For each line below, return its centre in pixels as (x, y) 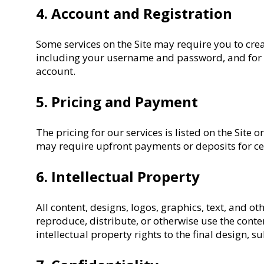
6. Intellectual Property (118, 176)
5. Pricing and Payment (117, 101)
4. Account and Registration (134, 13)
